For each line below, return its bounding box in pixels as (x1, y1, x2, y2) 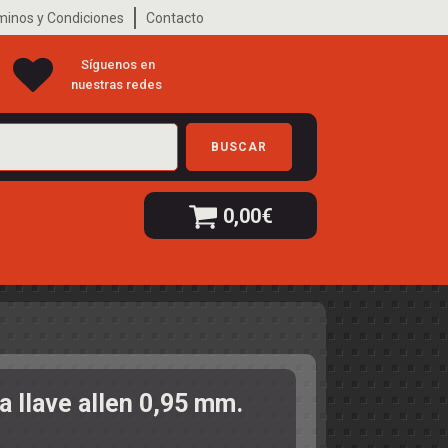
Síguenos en (81, 56, 156, 72)
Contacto (146, 9, 204, 26)
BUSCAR (210, 139, 267, 154)
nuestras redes (71, 76, 166, 92)
